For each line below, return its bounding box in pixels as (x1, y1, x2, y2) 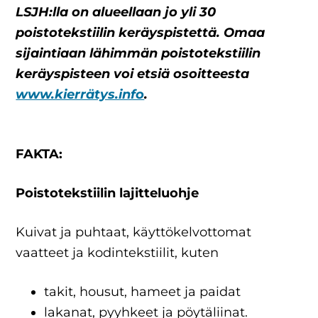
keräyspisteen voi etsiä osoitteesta (16, 66, 250, 82)
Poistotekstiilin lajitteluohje (16, 185, 199, 201)
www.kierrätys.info (16, 87, 145, 102)
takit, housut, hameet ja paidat (44, 284, 245, 300)
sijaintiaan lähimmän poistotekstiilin (16, 45, 261, 61)
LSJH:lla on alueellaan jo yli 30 (16, 4, 216, 20)
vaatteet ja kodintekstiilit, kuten (16, 245, 223, 261)
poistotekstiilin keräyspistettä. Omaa (16, 25, 265, 40)
